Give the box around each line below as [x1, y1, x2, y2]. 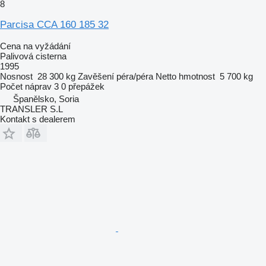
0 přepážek [61, 81, 104, 91]
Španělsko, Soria [13, 93, 79, 104]
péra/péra [116, 71, 153, 81]
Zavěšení [78, 71, 114, 81]
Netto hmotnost [156, 71, 215, 81]
